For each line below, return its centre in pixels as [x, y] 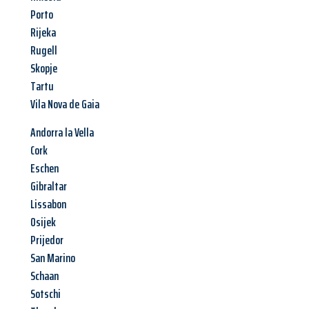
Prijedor [47, 240]
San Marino [53, 258]
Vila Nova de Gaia [65, 104]
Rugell [44, 51]
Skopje [44, 69]
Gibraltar [49, 187]
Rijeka [43, 33]
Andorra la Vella [62, 133]
